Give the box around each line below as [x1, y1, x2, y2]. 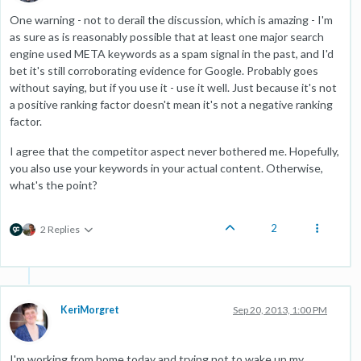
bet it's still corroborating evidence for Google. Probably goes [10, 63, 318, 77]
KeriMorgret [60, 303, 119, 316]
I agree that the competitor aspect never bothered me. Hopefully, [10, 143, 339, 158]
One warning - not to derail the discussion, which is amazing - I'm [10, 12, 333, 27]
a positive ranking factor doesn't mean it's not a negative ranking [10, 97, 333, 111]
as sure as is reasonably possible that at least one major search [10, 29, 324, 44]
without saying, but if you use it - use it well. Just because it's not [10, 80, 337, 94]
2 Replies [40, 222, 80, 235]
